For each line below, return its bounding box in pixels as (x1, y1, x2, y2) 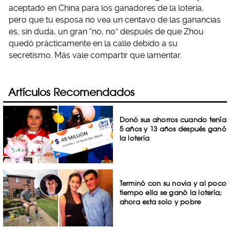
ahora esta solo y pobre (119, 197, 201, 206)
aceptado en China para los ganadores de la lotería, (9, 3, 204, 13)
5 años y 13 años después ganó (119, 125, 226, 133)
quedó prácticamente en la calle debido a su (9, 38, 178, 48)
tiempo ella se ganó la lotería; (119, 188, 222, 197)
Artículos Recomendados (8, 86, 135, 99)
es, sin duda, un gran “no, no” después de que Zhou (9, 26, 204, 36)
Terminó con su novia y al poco (119, 179, 227, 187)
